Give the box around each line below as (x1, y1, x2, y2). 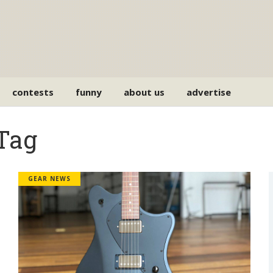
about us (124, 85, 165, 98)
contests (12, 85, 54, 98)
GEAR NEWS (27, 174, 71, 183)
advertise (186, 85, 232, 98)
